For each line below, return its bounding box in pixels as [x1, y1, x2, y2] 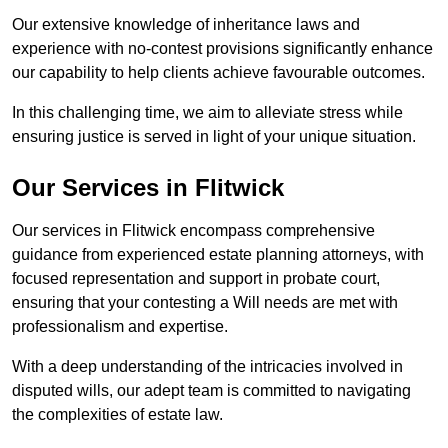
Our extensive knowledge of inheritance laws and [12, 16, 360, 34]
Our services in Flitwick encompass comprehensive [12, 222, 375, 240]
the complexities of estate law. [12, 406, 227, 424]
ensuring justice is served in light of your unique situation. [12, 128, 416, 146]
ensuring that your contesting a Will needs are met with [12, 294, 398, 312]
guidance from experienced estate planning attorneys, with [12, 246, 424, 264]
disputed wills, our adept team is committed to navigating [12, 382, 411, 400]
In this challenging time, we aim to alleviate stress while [12, 104, 403, 122]
